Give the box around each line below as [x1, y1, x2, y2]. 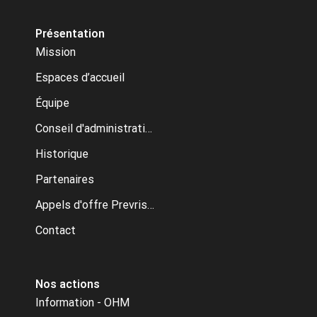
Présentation [35, 26, 105, 40]
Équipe [35, 96, 69, 110]
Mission [35, 45, 76, 59]
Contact [35, 223, 76, 237]
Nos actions [35, 277, 100, 291]
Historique [35, 146, 88, 161]
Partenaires [35, 172, 94, 186]
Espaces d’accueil [35, 70, 125, 84]
